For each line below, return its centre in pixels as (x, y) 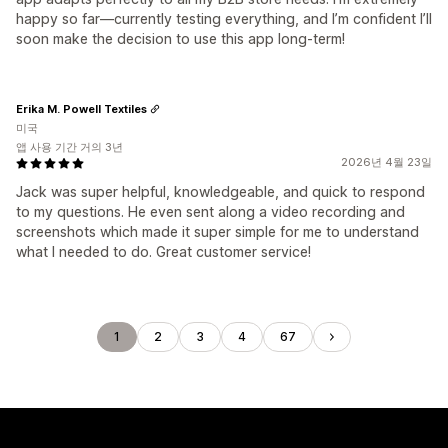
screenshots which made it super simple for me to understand (217, 231)
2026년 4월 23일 (386, 162)
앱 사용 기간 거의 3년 (69, 147)
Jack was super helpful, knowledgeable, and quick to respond (220, 191)
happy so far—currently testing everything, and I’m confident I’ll (224, 18)
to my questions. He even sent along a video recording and (210, 211)
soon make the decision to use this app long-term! (180, 38)
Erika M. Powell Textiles (81, 108)
